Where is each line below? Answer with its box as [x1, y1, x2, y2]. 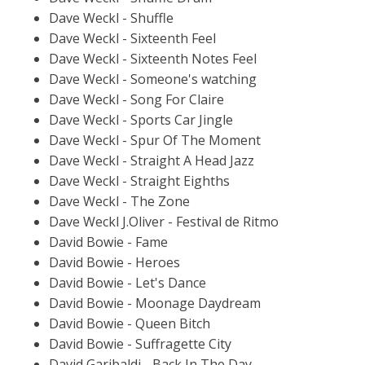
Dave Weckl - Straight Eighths [49, 171, 230, 190]
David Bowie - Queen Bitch [49, 314, 210, 332]
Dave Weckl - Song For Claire [49, 90, 224, 108]
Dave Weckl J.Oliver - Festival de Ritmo [49, 212, 279, 231]
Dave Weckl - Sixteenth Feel [49, 29, 216, 47]
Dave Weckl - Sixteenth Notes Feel [49, 49, 257, 68]
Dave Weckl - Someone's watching [49, 69, 257, 88]
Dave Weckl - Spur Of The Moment [49, 130, 261, 149]
